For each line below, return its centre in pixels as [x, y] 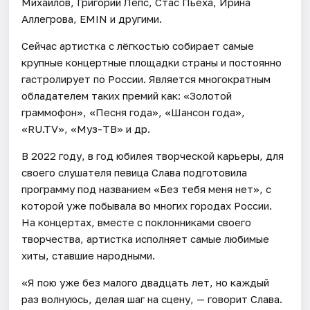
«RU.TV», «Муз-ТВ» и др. [86, 128]
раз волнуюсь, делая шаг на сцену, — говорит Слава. [152, 299]
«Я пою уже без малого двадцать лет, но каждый [146, 282]
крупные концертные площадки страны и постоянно [152, 62]
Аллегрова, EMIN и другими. [92, 18]
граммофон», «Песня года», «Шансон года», [134, 112]
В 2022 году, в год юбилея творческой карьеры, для [153, 155]
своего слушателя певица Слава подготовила [135, 172]
